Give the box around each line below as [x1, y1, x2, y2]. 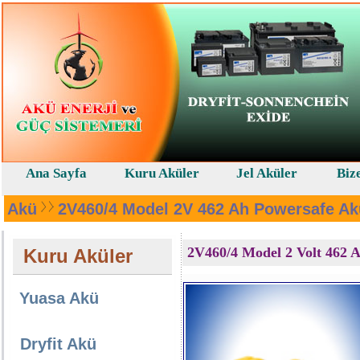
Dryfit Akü [20, 335, 96, 353]
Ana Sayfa [25, 166, 87, 181]
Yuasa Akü [19, 289, 99, 307]
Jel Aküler [235, 166, 297, 181]
